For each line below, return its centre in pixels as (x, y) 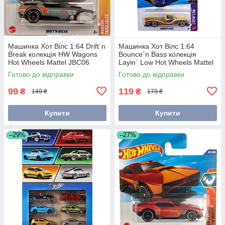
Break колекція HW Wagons (53, 54)
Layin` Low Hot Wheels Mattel (166, 62)
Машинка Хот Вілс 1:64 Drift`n (57, 46)
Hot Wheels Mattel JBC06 (49, 62)
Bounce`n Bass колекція (157, 54)
